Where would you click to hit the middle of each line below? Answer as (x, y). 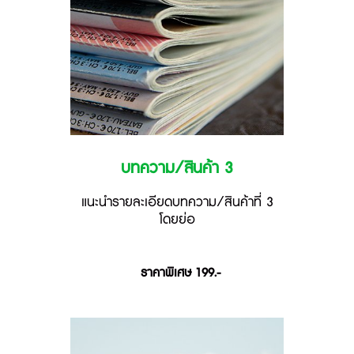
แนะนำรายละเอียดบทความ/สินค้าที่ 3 (177, 203)
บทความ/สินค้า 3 (177, 169)
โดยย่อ (177, 220)
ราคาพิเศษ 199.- (180, 273)
